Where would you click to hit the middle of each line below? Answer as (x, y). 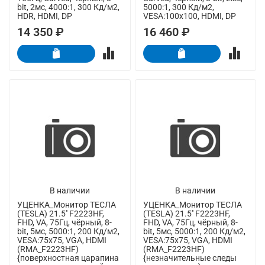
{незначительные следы (190, 258)
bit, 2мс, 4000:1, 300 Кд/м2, (68, 7)
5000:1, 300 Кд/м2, (178, 7)
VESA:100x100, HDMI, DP (189, 16)
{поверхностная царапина (68, 258)
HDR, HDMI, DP (45, 16)
